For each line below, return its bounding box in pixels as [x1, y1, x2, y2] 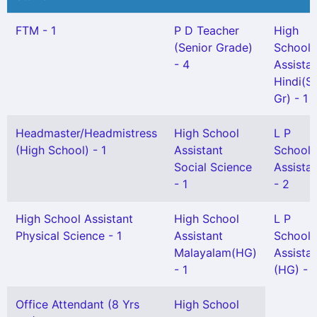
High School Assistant [16, 212, 133, 226]
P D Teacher [174, 23, 239, 38]
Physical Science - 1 [16, 229, 122, 243]
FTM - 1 [16, 23, 56, 38]
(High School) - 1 [16, 143, 106, 157]
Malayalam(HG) [174, 246, 257, 260]
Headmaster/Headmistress [16, 126, 157, 140]
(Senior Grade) [174, 40, 253, 54]
